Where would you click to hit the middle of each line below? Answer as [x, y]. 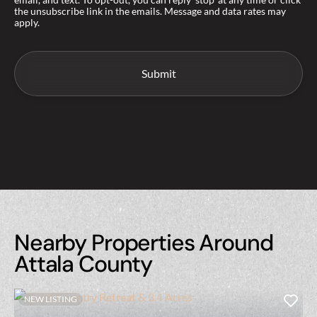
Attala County [83, 264]
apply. [27, 23]
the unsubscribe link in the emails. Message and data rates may [150, 11]
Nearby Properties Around [144, 242]
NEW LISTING [51, 299]
